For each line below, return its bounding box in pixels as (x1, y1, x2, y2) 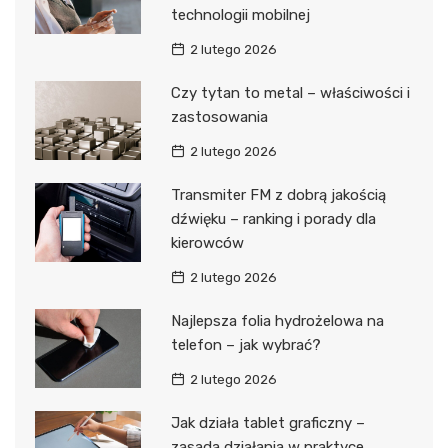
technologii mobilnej (170, 5, 310, 24)
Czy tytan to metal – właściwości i (170, 83, 410, 102)
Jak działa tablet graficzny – (170, 413, 365, 432)
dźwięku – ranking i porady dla (170, 209, 376, 228)
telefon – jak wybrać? (170, 335, 321, 354)
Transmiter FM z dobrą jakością (170, 185, 386, 204)
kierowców (170, 233, 244, 252)
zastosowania (170, 107, 268, 126)
